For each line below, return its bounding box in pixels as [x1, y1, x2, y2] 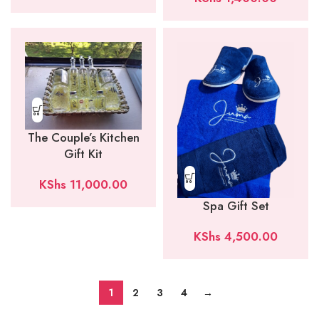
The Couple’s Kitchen [27, 129, 140, 147]
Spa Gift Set [202, 197, 269, 214]
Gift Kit [64, 145, 103, 163]
